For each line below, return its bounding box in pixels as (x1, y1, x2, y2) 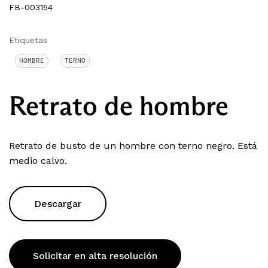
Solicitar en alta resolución (33, 249, 157, 261)
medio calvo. (9, 154, 67, 166)
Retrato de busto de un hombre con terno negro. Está (9, 139, 257, 151)
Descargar (34, 197, 81, 209)
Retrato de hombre (9, 89, 229, 122)
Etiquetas (9, 35, 47, 45)
